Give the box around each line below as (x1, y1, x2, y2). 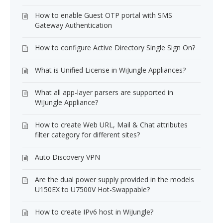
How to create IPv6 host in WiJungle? (35, 207, 153, 217)
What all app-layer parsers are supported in (35, 88, 173, 97)
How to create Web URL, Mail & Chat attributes (35, 120, 188, 129)
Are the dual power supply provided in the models (35, 175, 194, 184)
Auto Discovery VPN (35, 152, 100, 162)
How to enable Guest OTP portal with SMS (35, 10, 172, 20)
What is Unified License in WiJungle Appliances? (35, 65, 186, 75)
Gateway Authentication (35, 20, 112, 30)
